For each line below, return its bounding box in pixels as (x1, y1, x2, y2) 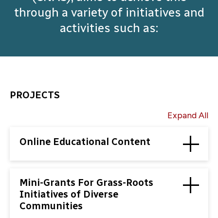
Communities (19, 200, 83, 212)
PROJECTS (10, 89, 60, 101)
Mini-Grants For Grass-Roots (19, 177, 153, 189)
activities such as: (60, 20, 158, 35)
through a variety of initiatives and (14, 4, 204, 19)
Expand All (167, 110, 208, 121)
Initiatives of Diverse (19, 188, 118, 200)
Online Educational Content (19, 135, 150, 147)
